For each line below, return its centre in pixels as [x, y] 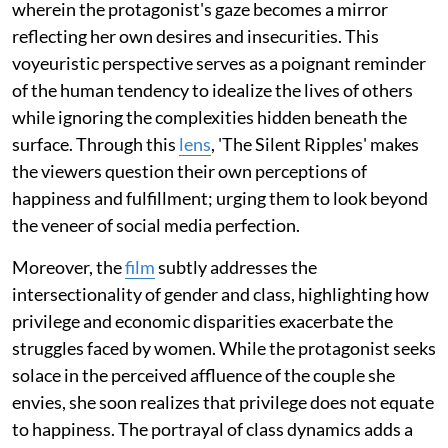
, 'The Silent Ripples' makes [315, 143]
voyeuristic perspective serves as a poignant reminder [219, 62]
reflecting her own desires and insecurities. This [195, 35]
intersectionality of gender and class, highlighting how [220, 293]
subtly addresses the [236, 266]
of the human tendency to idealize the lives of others [212, 89]
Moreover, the [68, 266]
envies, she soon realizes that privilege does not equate [223, 401]
